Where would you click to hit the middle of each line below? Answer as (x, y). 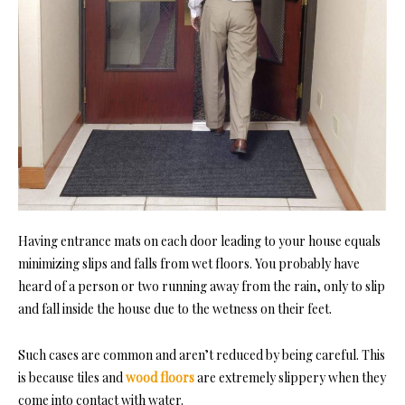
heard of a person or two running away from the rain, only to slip (202, 286)
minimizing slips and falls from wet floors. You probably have (189, 263)
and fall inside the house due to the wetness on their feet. (175, 308)
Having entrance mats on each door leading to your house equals (199, 240)
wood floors (160, 377)
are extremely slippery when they (290, 377)
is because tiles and (72, 377)
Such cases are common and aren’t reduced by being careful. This (202, 354)
